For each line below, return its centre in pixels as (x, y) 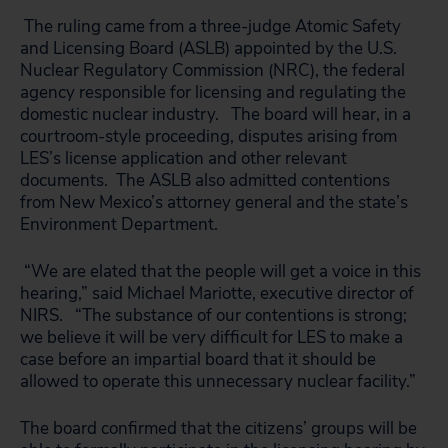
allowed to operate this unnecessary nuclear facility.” (218, 381)
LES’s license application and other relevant (183, 158)
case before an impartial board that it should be (198, 359)
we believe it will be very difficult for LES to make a (211, 337)
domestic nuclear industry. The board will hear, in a (215, 114)
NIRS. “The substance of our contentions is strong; (213, 315)
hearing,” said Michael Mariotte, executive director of (217, 293)
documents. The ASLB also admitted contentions (205, 180)
